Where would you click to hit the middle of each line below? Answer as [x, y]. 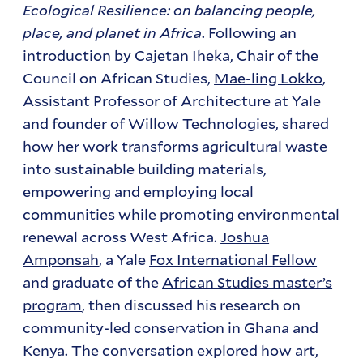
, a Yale [124, 260]
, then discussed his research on [192, 305]
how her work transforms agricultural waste [175, 146]
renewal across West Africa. [122, 237]
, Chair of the [275, 56]
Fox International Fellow [233, 260]
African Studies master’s [248, 282]
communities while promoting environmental [181, 214]
